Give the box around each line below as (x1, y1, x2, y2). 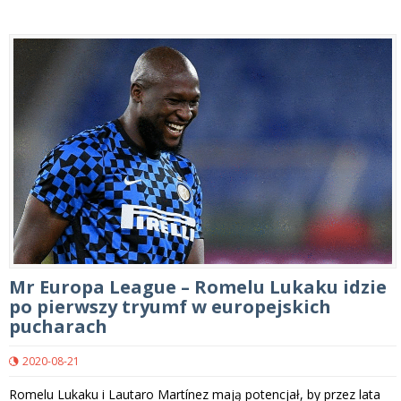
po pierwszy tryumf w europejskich (9, 294, 331, 320)
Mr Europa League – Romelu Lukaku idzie (9, 275, 387, 300)
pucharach (9, 314, 107, 339)
